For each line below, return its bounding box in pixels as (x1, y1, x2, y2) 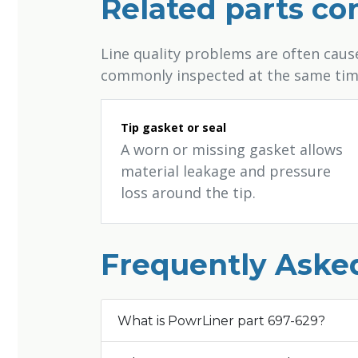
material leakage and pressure (121, 161, 331, 181)
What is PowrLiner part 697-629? (117, 312, 325, 328)
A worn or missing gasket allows (121, 140, 343, 159)
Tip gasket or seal (121, 120, 226, 135)
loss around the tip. (121, 183, 256, 202)
